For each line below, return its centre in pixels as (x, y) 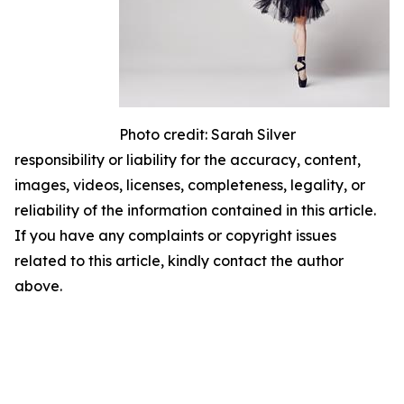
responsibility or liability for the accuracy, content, (188, 159)
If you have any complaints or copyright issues (175, 235)
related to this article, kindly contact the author (179, 260)
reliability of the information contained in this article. (195, 210)
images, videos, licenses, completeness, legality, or (190, 184)
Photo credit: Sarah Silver (207, 134)
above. (38, 285)
